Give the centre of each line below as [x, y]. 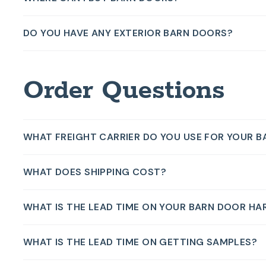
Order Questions [123, 91]
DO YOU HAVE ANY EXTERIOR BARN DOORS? [128, 33]
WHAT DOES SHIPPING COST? [94, 172]
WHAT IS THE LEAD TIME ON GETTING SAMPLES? [140, 242]
